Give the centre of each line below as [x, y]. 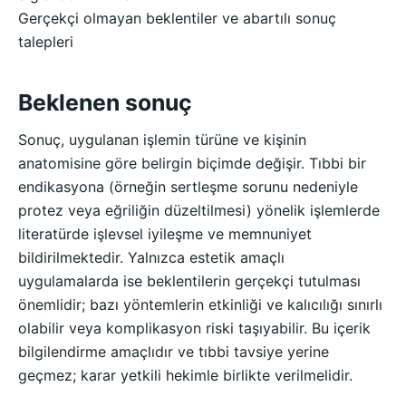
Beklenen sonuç [105, 103]
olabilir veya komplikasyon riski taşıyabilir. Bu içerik [194, 328]
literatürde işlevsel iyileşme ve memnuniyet [165, 233]
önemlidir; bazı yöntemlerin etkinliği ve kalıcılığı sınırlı [200, 304]
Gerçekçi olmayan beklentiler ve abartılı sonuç [177, 18]
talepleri [46, 41]
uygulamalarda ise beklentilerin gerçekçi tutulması [189, 280]
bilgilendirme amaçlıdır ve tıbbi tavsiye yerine [174, 351]
